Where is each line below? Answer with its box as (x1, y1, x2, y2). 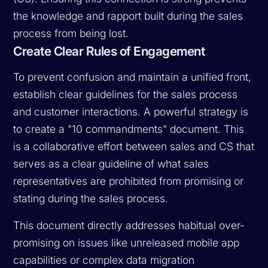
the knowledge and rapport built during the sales (13, 9, 243, 22)
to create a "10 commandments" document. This (13, 122, 245, 135)
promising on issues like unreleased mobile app (13, 236, 240, 249)
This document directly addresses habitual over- (13, 218, 245, 232)
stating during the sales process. (13, 191, 169, 205)
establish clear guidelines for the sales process (13, 87, 238, 100)
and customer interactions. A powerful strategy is (13, 105, 249, 118)
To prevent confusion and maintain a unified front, (13, 70, 252, 83)
